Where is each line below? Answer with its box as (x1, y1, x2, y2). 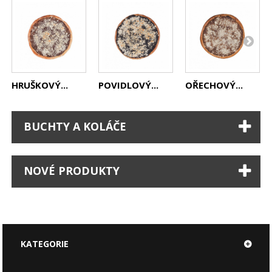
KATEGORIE (21, 237, 69, 250)
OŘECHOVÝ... (185, 78, 243, 91)
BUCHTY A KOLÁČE (24, 118, 127, 134)
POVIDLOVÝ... (98, 78, 159, 91)
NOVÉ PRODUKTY (24, 163, 120, 178)
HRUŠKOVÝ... (12, 78, 69, 91)
